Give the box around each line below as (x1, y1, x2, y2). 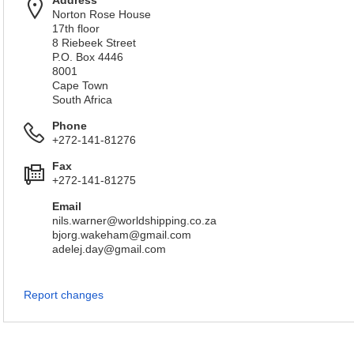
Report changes (24, 288, 104, 301)
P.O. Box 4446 (52, 51, 123, 63)
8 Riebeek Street (52, 36, 136, 49)
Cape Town (52, 79, 108, 92)
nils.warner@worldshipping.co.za (52, 214, 217, 227)
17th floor (52, 22, 100, 35)
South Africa (52, 93, 112, 106)
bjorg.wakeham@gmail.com (52, 228, 191, 241)
